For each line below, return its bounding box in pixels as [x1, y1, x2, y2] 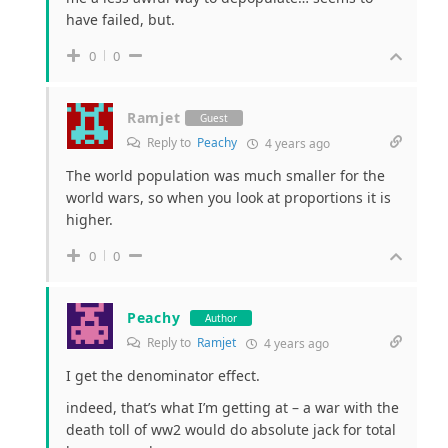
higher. [66, 210, 113, 230]
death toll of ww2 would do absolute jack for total [66, 420, 396, 440]
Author [205, 310, 238, 325]
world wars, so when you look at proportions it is [66, 188, 391, 208]
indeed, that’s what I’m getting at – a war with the [66, 398, 399, 418]
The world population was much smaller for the [66, 166, 385, 186]
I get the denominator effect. [66, 366, 260, 386]
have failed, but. [66, 10, 175, 30]
